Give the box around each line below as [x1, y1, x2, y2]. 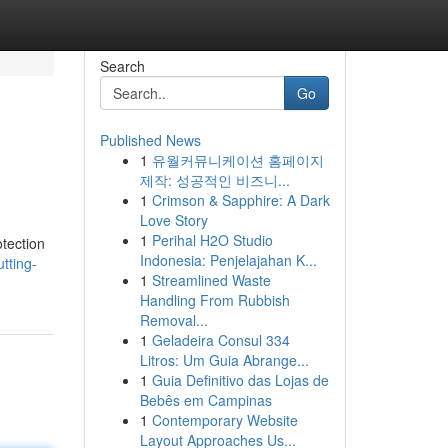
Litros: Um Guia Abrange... [139, 350, 309, 370]
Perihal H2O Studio [151, 230, 273, 250]
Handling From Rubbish [139, 290, 290, 310]
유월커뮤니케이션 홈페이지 [151, 150, 324, 170]
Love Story [139, 210, 208, 230]
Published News [99, 130, 201, 150]
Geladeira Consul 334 [151, 330, 290, 350]
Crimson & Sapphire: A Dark [151, 190, 330, 210]
